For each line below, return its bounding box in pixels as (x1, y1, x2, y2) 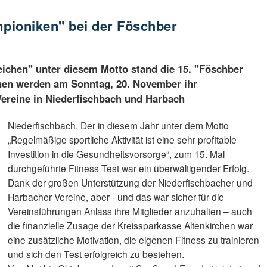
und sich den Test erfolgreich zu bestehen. (8, 247, 185, 261)
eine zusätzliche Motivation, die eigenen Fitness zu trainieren (8, 233, 260, 247)
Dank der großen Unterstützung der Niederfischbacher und (8, 176, 253, 190)
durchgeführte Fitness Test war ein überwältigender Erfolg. (8, 162, 250, 175)
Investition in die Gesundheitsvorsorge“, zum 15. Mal (8, 147, 225, 161)
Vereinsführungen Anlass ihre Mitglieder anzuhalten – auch (8, 204, 253, 218)
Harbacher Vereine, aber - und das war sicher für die (8, 190, 225, 204)
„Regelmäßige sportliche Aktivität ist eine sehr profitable (8, 133, 237, 147)
